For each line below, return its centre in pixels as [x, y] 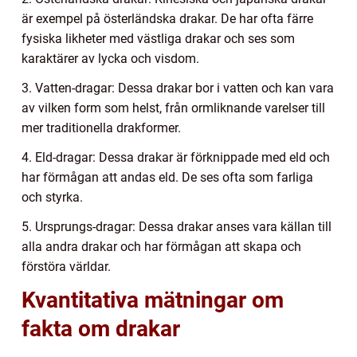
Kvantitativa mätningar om [153, 300]
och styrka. [52, 198]
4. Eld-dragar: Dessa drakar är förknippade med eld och [176, 158]
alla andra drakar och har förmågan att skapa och [161, 247]
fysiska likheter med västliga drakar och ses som [158, 39]
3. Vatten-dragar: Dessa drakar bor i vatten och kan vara [178, 88]
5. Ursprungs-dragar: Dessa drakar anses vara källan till [177, 227]
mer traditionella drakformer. [101, 128]
